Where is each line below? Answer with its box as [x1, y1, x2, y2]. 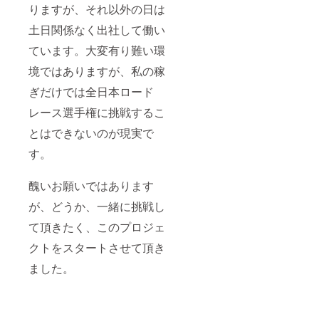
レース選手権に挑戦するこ [28, 104, 165, 121]
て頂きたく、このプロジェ [28, 219, 165, 236]
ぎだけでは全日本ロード [28, 83, 154, 100]
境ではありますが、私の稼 [28, 63, 165, 80]
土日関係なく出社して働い [28, 21, 165, 38]
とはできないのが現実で [28, 125, 154, 142]
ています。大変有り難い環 [28, 42, 165, 59]
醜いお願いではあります [28, 177, 154, 194]
